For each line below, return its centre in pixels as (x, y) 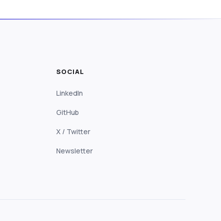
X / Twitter (73, 131)
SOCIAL (70, 71)
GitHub (67, 112)
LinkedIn (69, 93)
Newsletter (74, 150)
